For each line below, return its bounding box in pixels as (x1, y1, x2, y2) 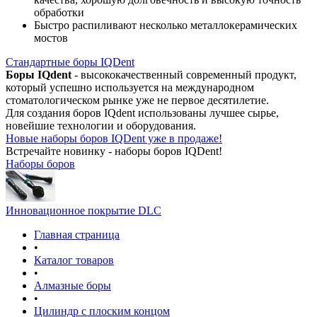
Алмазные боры (34, 279, 111, 292)
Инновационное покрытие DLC (6, 204, 161, 217)
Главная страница (34, 229, 120, 241)
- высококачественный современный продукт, (74, 69, 296, 81)
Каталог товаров (34, 254, 114, 266)
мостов (34, 32, 68, 44)
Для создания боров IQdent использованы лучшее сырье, (6, 107, 279, 119)
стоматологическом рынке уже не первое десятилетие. (6, 94, 269, 106)
